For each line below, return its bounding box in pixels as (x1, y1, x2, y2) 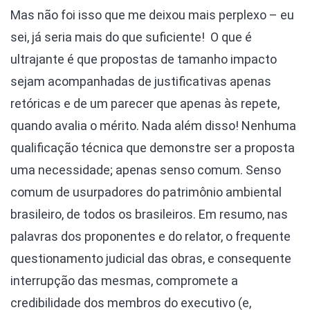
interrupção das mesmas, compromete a (10, 273, 238, 289)
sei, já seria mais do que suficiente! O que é (10, 30, 252, 45)
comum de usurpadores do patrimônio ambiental (10, 185, 282, 200)
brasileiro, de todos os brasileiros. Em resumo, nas (10, 207, 288, 222)
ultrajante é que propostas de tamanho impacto (10, 52, 277, 67)
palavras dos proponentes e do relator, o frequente (10, 229, 291, 244)
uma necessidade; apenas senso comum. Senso (10, 163, 281, 178)
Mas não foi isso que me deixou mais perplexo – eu (10, 8, 294, 23)
